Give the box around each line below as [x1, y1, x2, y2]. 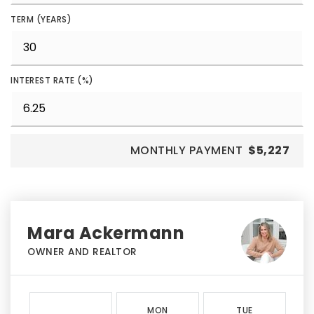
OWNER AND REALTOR [27, 245, 137, 259]
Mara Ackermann [27, 221, 184, 245]
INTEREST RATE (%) [11, 74, 94, 86]
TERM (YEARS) [11, 13, 71, 25]
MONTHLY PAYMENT [130, 142, 243, 158]
